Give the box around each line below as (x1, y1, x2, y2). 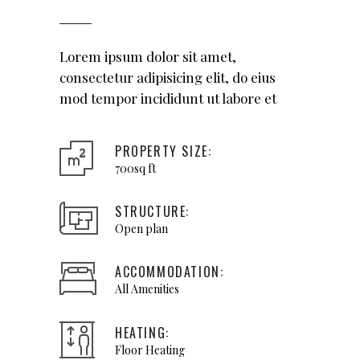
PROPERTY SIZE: (115, 141, 212, 161)
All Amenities (115, 281, 179, 297)
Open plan (115, 221, 168, 236)
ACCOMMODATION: (115, 262, 224, 281)
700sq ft (115, 161, 156, 176)
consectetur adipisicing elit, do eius (59, 68, 276, 86)
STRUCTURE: (115, 202, 190, 221)
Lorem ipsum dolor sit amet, (59, 47, 236, 65)
